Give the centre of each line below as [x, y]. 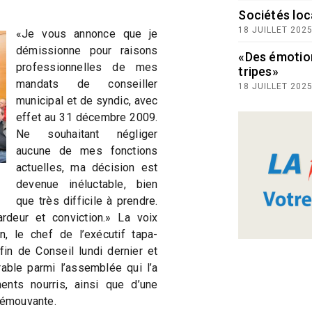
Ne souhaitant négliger [87, 134]
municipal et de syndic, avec [87, 101]
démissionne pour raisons [87, 50]
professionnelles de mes [87, 67]
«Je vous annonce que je [87, 34]
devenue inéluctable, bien [87, 184]
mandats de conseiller [87, 84]
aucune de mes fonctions [87, 151]
